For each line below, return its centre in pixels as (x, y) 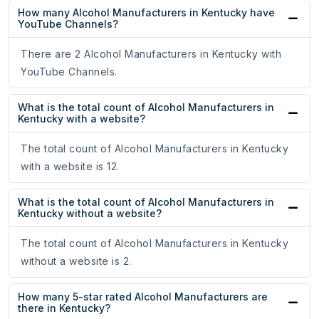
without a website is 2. (76, 261)
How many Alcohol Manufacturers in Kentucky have (146, 13)
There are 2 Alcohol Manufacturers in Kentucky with (151, 54)
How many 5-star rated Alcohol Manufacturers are (143, 297)
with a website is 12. (70, 167)
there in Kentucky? (64, 308)
